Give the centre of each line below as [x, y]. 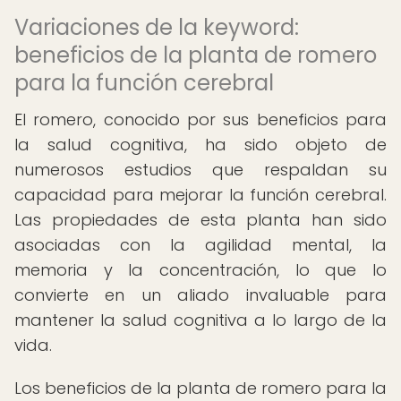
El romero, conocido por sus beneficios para [200, 119]
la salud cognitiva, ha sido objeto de [200, 145]
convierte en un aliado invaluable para [200, 295]
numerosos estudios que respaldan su [200, 170]
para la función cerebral [144, 83]
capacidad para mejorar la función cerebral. [200, 195]
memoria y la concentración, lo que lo [200, 270]
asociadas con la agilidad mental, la [200, 245]
